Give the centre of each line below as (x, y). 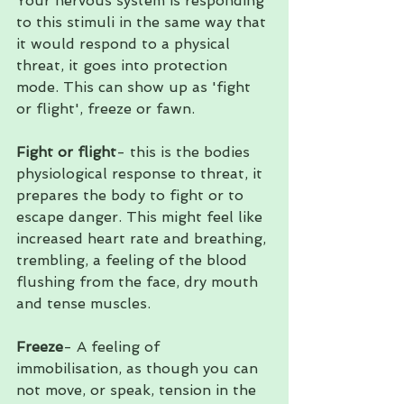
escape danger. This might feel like (142, 216)
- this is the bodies (185, 151)
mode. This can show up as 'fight (136, 87)
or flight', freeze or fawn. (106, 108)
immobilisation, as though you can (139, 368)
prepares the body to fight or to (132, 195)
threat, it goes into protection (124, 65)
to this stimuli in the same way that (143, 22)
